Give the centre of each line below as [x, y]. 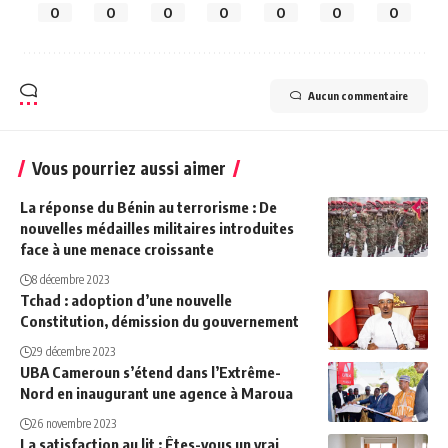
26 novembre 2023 [74, 423]
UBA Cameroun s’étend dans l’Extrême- [150, 371]
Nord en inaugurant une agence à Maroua [156, 392]
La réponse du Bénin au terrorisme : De [148, 206]
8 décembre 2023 [70, 279]
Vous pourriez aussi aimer [129, 167]
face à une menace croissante [117, 248]
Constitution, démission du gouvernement [159, 320]
